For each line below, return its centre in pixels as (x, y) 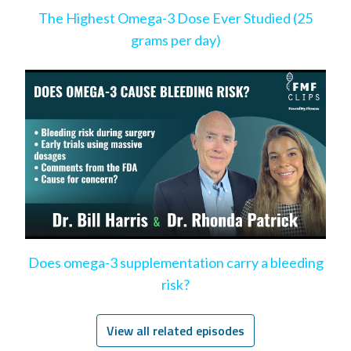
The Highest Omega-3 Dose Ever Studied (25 (175, 18)
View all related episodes (175, 331)
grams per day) (175, 40)
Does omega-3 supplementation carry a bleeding (175, 262)
